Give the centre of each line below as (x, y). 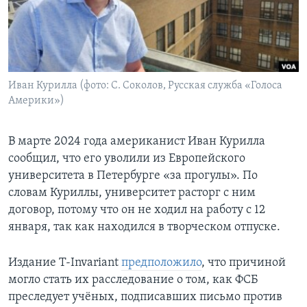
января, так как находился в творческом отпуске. (144, 228)
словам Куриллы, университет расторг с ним (132, 193)
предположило (161, 263)
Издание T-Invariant (65, 263)
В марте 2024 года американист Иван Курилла (137, 142)
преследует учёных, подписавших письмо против (145, 297)
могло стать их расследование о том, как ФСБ (133, 280)
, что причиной (244, 263)
